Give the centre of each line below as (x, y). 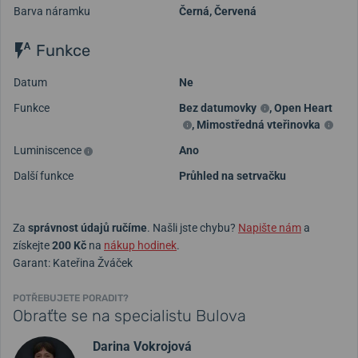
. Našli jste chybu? (193, 227)
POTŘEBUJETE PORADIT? (71, 298)
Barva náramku (52, 12)
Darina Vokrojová (142, 346)
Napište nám (270, 227)
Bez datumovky (218, 107)
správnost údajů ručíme (88, 227)
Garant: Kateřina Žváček (73, 263)
